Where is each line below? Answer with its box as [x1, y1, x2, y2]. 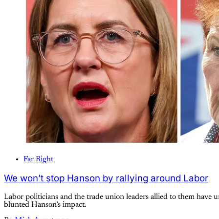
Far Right [23, 155, 53, 164]
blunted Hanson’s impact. [4, 200, 87, 209]
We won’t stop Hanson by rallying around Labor [4, 172, 208, 184]
